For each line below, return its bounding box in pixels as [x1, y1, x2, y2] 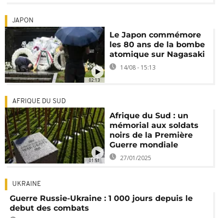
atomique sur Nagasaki [109, 50, 205, 59]
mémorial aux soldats [109, 120, 199, 130]
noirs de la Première [109, 130, 193, 140]
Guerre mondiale [109, 140, 179, 149]
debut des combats [10, 203, 89, 213]
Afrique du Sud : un [109, 110, 189, 120]
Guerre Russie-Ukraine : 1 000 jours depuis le [10, 193, 193, 203]
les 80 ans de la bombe [109, 40, 205, 50]
